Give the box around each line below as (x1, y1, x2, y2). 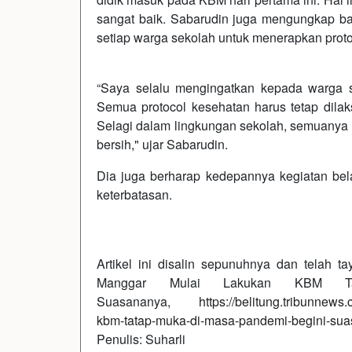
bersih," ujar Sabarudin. (97, 134, 228, 153)
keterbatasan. (97, 185, 172, 203)
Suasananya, (97, 291, 199, 310)
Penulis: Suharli (97, 329, 185, 348)
